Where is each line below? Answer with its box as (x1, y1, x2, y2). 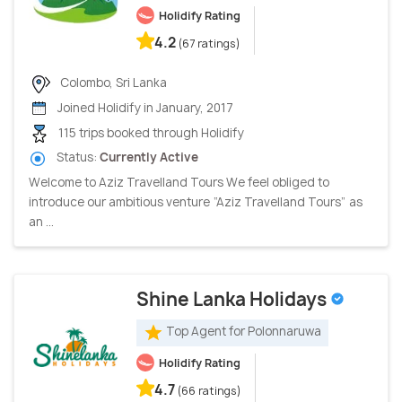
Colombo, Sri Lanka (57, 74, 167, 91)
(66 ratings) (178, 382, 241, 398)
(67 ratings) (179, 35, 240, 51)
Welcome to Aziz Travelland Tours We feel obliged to (29, 173, 329, 190)
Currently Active (100, 149, 198, 166)
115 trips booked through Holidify (56, 124, 244, 141)
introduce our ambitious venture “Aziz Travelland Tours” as (29, 193, 363, 210)
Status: (54, 149, 100, 166)
